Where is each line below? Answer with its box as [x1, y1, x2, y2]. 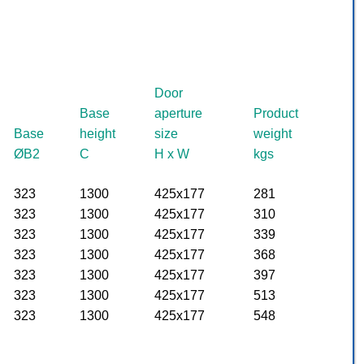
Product [253, 106, 298, 120]
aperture [154, 106, 202, 120]
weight [253, 126, 292, 141]
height [80, 126, 115, 141]
